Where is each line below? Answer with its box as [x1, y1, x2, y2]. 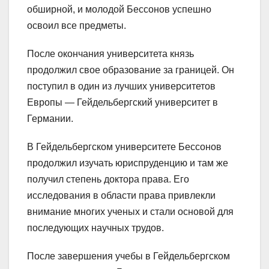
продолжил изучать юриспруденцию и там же [27, 157, 228, 168]
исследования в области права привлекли [27, 190, 216, 201]
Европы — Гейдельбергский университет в [27, 97, 218, 107]
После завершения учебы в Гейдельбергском [27, 250, 230, 261]
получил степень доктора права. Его [27, 174, 189, 184]
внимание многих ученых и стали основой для [27, 206, 234, 217]
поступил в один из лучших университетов [27, 80, 216, 91]
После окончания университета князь [27, 48, 194, 59]
